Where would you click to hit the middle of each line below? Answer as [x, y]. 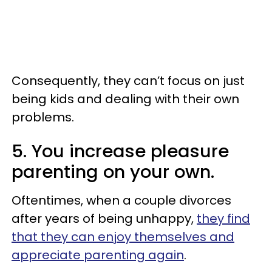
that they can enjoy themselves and [123, 236]
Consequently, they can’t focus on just [128, 80]
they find [223, 218]
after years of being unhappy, [104, 218]
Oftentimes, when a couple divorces [121, 200]
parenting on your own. [113, 172]
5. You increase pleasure [120, 151]
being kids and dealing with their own [125, 99]
